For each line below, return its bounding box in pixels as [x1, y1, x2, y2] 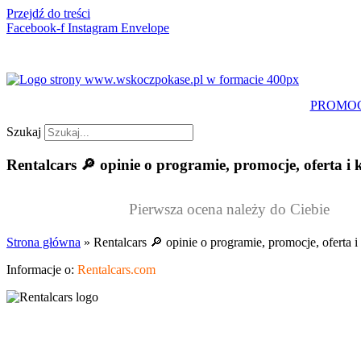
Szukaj [6, 125, 41, 139]
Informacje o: [6, 263, 77, 277]
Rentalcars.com [77, 263, 156, 277]
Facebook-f [6, 21, 64, 35]
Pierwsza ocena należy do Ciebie [129, 201, 330, 218]
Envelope [121, 21, 169, 35]
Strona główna [6, 235, 81, 250]
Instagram [68, 21, 118, 35]
